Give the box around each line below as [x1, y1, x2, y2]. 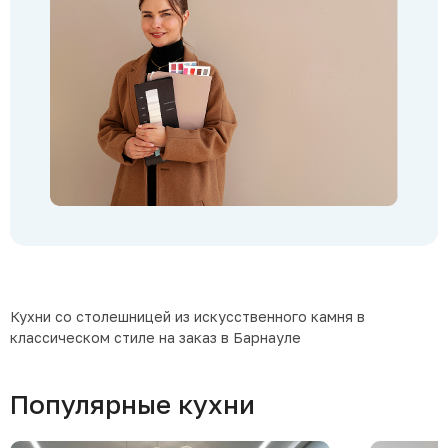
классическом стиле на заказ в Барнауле [10, 328, 301, 346]
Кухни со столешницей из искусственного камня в [10, 307, 365, 325]
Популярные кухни [10, 388, 255, 420]
